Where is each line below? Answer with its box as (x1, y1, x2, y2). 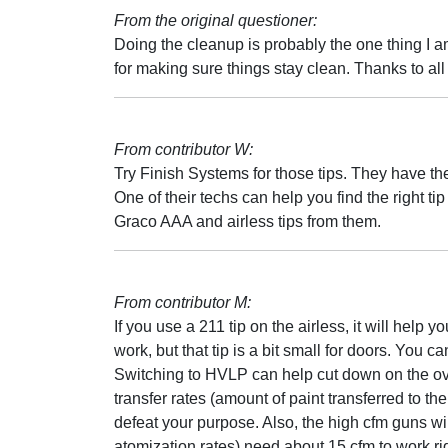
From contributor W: (114, 141, 253, 158)
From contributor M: (114, 294, 251, 311)
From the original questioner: (114, 12, 317, 29)
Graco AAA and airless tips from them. (114, 213, 381, 230)
